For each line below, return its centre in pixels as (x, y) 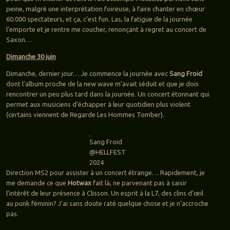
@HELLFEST (108, 152)
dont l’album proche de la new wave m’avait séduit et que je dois (102, 84)
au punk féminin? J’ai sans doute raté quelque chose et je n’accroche (107, 204)
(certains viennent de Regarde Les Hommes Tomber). (85, 115)
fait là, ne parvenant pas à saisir (140, 183)
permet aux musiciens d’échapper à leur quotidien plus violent (98, 104)
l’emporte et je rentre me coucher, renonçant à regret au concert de (106, 30)
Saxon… (19, 40)
